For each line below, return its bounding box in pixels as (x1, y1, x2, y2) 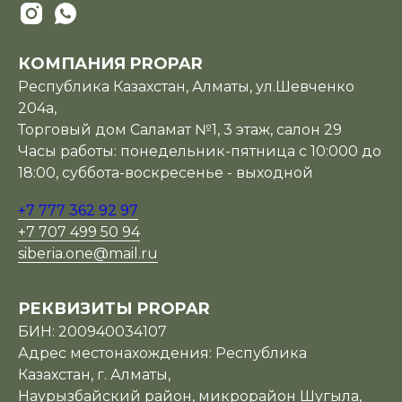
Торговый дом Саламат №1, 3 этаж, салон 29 (18, 121, 342, 138)
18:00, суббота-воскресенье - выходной (18, 164, 313, 181)
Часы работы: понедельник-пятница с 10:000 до (18, 143, 381, 160)
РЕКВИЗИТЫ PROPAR (18, 299, 210, 319)
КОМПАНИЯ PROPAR (18, 54, 203, 74)
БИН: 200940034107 (18, 323, 167, 340)
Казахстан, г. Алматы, (18, 366, 170, 383)
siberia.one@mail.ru (18, 245, 158, 262)
